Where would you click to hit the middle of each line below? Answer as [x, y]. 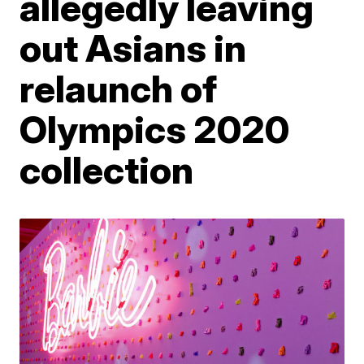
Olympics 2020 [155, 129]
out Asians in [133, 48]
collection [107, 170]
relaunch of [119, 89]
